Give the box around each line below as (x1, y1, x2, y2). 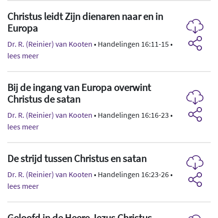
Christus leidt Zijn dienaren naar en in (7, 10, 163, 23)
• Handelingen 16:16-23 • (92, 109, 173, 120)
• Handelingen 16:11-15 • (92, 38, 173, 49)
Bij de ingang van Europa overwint (7, 81, 151, 94)
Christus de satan (7, 92, 80, 106)
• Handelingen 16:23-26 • (92, 169, 173, 179)
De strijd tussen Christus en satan (7, 152, 146, 165)
